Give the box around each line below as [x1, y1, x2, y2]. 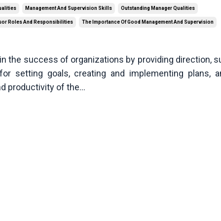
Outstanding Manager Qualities [121, 5, 195, 11]
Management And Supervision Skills [25, 5, 112, 11]
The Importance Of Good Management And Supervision [82, 19, 214, 25]
